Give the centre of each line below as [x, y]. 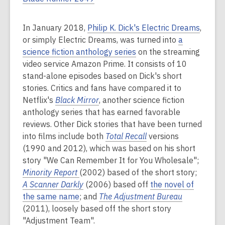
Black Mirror [77, 100]
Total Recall [126, 136]
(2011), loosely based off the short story [97, 209]
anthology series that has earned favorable [101, 112]
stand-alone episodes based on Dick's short [102, 76]
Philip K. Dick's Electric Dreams [144, 28]
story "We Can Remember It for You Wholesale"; [111, 160]
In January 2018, [55, 28]
